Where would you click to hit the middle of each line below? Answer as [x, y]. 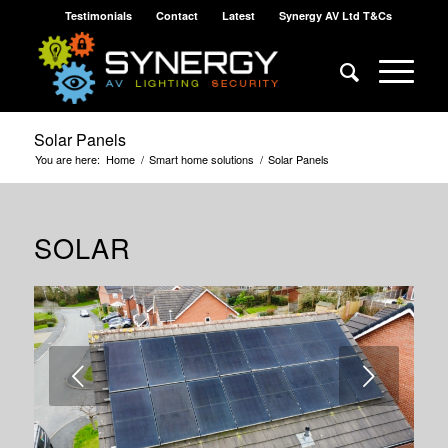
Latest [239, 15]
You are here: [67, 159]
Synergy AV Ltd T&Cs [336, 15]
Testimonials [99, 15]
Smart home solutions [201, 159]
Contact [177, 15]
